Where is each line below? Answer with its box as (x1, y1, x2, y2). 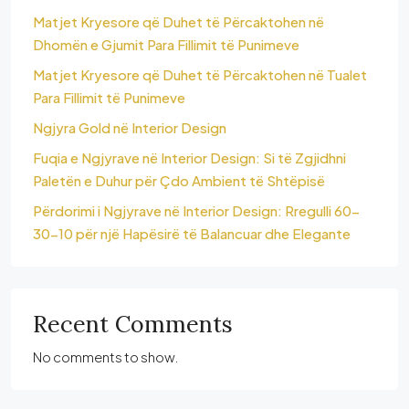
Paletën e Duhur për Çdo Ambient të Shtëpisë (33, 172, 325, 189)
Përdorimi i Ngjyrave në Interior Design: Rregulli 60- (33, 202, 360, 219)
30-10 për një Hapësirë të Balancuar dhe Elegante (33, 225, 351, 242)
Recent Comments (33, 309, 233, 339)
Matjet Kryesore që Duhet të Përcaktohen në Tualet (33, 66, 367, 83)
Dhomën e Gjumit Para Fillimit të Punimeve (33, 36, 299, 53)
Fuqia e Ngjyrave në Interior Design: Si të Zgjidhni (33, 149, 346, 166)
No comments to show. (33, 348, 179, 365)
